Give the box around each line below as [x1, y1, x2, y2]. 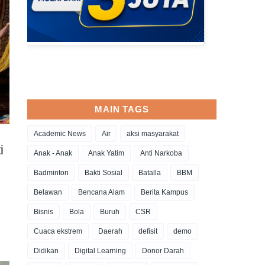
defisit [138, 227, 157, 235]
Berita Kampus [141, 188, 188, 196]
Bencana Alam [78, 188, 125, 196]
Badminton [34, 169, 69, 177]
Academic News [34, 130, 86, 138]
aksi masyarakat [127, 130, 179, 138]
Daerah [98, 227, 122, 235]
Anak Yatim [88, 149, 124, 157]
